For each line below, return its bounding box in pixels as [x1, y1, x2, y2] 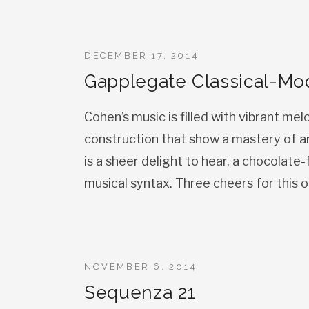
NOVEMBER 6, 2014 [84, 261, 197, 272]
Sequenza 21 [84, 282, 197, 303]
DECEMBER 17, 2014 [84, 50, 199, 61]
